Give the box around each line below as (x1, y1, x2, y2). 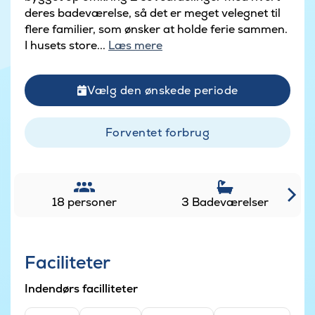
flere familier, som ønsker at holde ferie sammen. (25, 21, 288, 37)
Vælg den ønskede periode (87, 82, 238, 98)
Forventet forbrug (105, 124, 210, 140)
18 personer (52, 194, 117, 210)
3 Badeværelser (181, 194, 269, 210)
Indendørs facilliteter (25, 281, 138, 297)
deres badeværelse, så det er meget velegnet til (25, 5, 281, 20)
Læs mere (108, 37, 162, 53)
